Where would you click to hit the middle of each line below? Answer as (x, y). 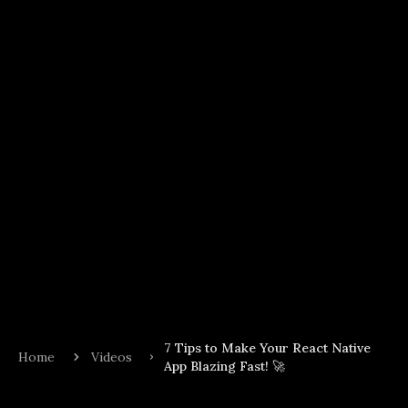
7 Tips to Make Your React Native (267, 348)
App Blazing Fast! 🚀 (224, 367)
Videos (112, 357)
